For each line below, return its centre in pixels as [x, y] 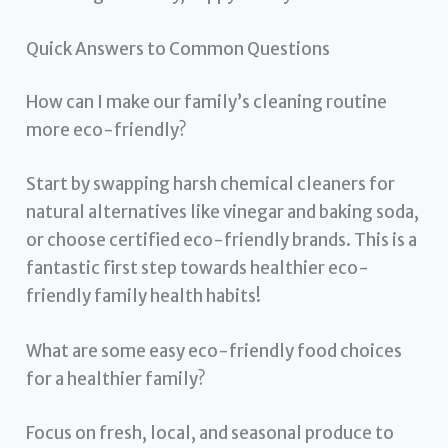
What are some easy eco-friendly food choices [214, 351]
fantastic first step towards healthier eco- [198, 267]
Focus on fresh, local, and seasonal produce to [210, 432]
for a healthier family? [116, 379]
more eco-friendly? [107, 130]
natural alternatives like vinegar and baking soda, [223, 211]
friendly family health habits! [144, 295]
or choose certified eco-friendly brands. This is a [222, 239]
